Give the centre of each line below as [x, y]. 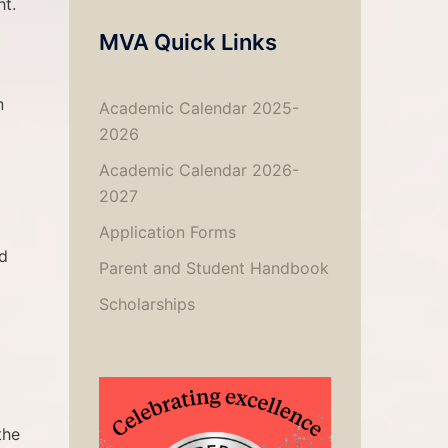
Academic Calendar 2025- [198, 108]
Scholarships [146, 304]
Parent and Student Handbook [213, 268]
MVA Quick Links [187, 42]
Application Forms [167, 232]
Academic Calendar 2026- [198, 170]
